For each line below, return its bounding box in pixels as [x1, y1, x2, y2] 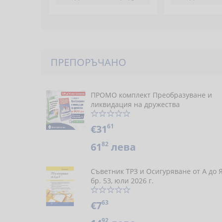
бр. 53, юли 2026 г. [91, 176, 154, 185]
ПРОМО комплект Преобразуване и [91, 90, 212, 100]
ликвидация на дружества [91, 100, 180, 109]
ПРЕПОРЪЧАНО [51, 55, 126, 69]
